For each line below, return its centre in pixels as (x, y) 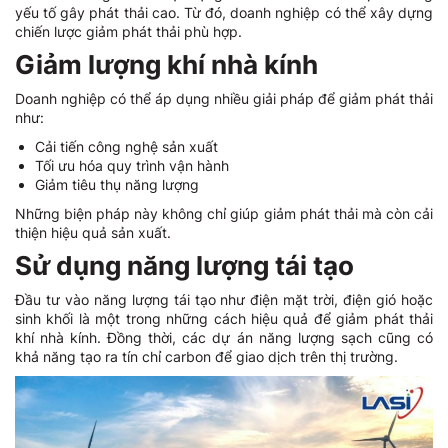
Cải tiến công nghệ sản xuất (126, 147)
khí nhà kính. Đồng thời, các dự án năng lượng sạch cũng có (224, 338)
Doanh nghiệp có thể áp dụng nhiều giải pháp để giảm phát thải (224, 99)
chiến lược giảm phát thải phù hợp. (128, 32)
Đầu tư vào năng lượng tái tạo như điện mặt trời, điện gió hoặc (224, 300)
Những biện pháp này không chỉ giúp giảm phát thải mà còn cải (224, 214)
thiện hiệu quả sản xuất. (93, 233)
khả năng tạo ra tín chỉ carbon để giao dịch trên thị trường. (206, 357)
